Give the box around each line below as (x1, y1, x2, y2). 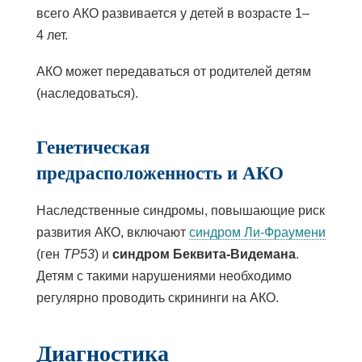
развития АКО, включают (36, 225, 189, 239)
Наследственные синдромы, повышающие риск (36, 203, 325, 217)
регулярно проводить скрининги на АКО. (36, 290, 279, 305)
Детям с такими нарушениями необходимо (36, 268, 292, 283)
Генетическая (36, 132, 149, 160)
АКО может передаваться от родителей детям (36, 64, 311, 78)
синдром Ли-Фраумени (188, 225, 326, 239)
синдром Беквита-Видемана (112, 246, 296, 261)
